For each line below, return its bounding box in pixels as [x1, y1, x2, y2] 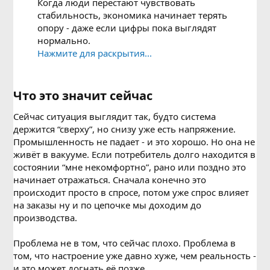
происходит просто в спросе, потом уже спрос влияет [13, 186, 250, 198]
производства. [13, 212, 78, 224]
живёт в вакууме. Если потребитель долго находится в [13, 148, 256, 160]
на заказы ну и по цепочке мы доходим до [13, 199, 202, 211]
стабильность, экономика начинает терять [37, 9, 228, 21]
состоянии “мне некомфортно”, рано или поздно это [13, 161, 246, 173]
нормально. [37, 34, 91, 46]
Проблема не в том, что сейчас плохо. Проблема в [13, 237, 236, 249]
